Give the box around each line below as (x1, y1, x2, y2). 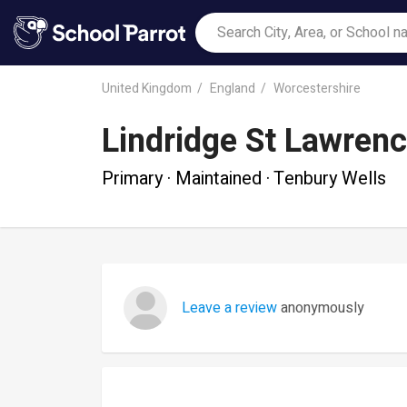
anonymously (277, 297, 364, 319)
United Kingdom (102, 78, 192, 98)
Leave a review (182, 297, 277, 319)
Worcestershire (273, 78, 361, 98)
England (210, 78, 255, 98)
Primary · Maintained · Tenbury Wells (102, 164, 386, 192)
